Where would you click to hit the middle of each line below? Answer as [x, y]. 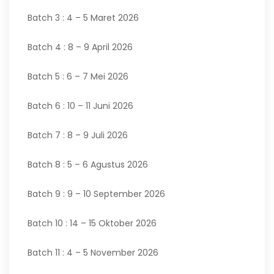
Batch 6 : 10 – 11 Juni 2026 [80, 106]
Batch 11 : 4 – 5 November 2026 [93, 253]
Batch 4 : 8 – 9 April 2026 [80, 47]
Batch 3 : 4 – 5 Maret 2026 [83, 18]
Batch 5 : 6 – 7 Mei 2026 [78, 76]
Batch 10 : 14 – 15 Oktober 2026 [92, 223]
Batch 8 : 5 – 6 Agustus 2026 [88, 165]
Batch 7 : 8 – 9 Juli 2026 [78, 135]
